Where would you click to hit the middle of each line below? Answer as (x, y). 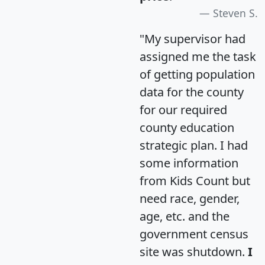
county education (187, 128)
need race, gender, (190, 199)
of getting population (197, 75)
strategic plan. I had (194, 146)
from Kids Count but (195, 181)
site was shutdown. (194, 252)
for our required (183, 110)
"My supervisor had (193, 39)
